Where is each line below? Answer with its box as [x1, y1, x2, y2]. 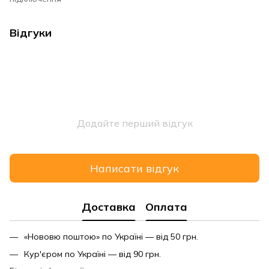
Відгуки [10, 26, 52, 40]
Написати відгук [90, 161, 179, 175]
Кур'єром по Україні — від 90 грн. [24, 248, 161, 259]
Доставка [82, 199, 136, 214]
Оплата [145, 199, 187, 214]
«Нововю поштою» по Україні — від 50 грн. [24, 231, 198, 243]
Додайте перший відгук [76, 117, 193, 130]
